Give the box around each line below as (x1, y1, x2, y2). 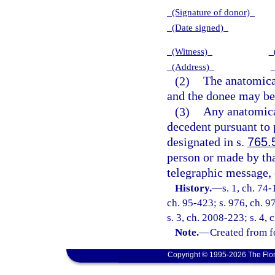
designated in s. (167, 135, 247, 149)
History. (175, 182, 212, 194)
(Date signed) (167, 23, 228, 33)
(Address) (167, 61, 214, 72)
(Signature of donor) (167, 7, 255, 18)
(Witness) (167, 46, 212, 56)
